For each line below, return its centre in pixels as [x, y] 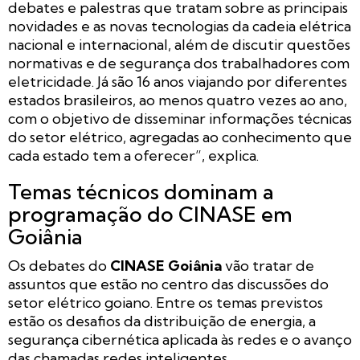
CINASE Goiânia [166, 265]
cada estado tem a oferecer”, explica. [133, 155]
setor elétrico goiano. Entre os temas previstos [166, 302]
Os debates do [59, 265]
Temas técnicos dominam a [141, 191]
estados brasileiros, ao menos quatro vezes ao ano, [178, 100]
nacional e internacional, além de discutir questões [179, 44]
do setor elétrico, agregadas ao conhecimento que [180, 137]
